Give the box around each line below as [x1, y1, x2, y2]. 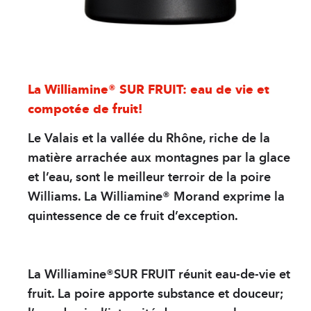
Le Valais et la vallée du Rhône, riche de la [28, 131, 270, 146]
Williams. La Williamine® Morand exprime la [28, 189, 285, 205]
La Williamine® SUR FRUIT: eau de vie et [28, 82, 269, 98]
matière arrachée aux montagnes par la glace [28, 150, 290, 166]
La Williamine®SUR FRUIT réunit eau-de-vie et [28, 267, 290, 283]
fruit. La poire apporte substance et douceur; [28, 286, 283, 302]
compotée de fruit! [28, 101, 142, 117]
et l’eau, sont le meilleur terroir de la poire [28, 169, 271, 185]
